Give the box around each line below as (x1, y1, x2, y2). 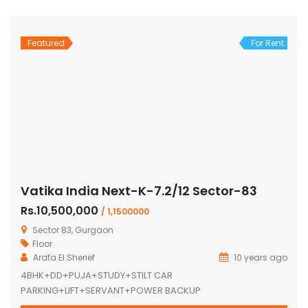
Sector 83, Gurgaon (32, 223, 113, 236)
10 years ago (232, 251, 287, 263)
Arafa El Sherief (33, 251, 95, 263)
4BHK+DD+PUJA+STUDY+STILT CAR (21, 268, 173, 282)
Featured (27, 36, 65, 49)
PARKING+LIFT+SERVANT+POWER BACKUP (21, 283, 201, 297)
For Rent (251, 36, 284, 49)
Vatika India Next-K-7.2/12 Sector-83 (21, 181, 257, 199)
